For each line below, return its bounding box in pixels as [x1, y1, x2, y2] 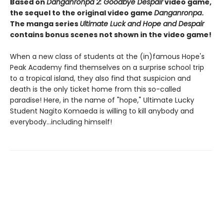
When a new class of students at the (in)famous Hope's [10, 51, 205, 61]
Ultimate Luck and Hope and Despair [80, 18, 204, 29]
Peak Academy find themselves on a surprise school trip [10, 62, 204, 72]
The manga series [10, 18, 80, 29]
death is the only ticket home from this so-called [10, 84, 181, 94]
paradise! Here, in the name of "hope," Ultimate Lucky [10, 95, 194, 105]
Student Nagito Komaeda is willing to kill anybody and [10, 106, 194, 116]
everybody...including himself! [10, 116, 112, 127]
